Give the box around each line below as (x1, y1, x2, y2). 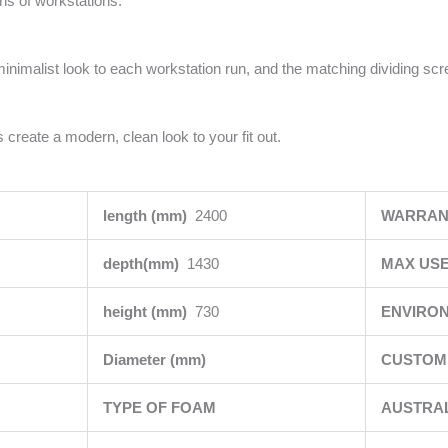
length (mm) (102, 207, 195, 225)
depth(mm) (102, 255, 187, 273)
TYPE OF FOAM (102, 399, 220, 417)
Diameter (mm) (102, 351, 210, 369)
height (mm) (102, 303, 195, 321)
